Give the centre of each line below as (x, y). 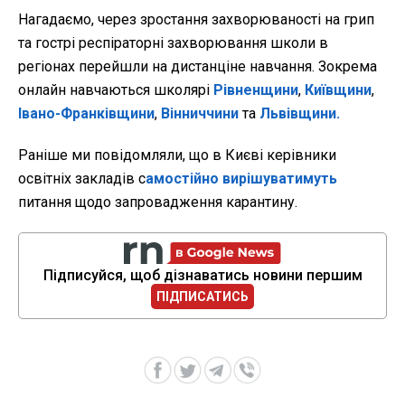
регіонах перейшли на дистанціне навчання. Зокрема (198, 67)
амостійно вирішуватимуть (241, 179)
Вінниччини (200, 114)
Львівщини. (300, 114)
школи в (299, 43)
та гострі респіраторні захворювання (142, 43)
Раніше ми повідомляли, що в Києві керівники (177, 155)
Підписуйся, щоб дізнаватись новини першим (202, 276)
